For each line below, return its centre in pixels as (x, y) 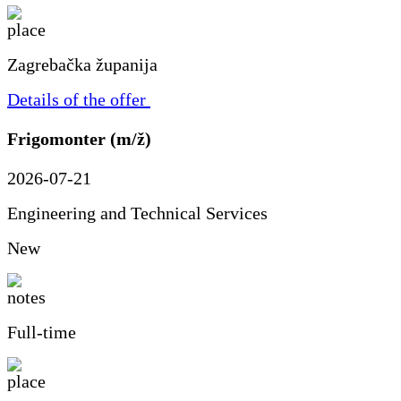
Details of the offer (77, 99)
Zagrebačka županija (82, 64)
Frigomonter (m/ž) (79, 139)
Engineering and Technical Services (137, 213)
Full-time (42, 333)
